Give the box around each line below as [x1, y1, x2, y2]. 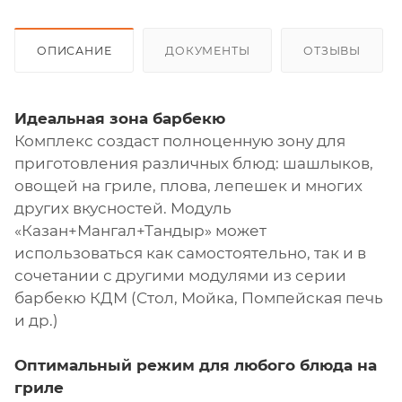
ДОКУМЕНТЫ [165, 44, 250, 58]
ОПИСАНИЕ [37, 44, 112, 58]
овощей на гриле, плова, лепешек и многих [14, 177, 363, 196]
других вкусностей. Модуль [14, 199, 232, 218]
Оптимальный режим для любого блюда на [14, 356, 377, 375]
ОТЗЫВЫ [303, 44, 362, 58]
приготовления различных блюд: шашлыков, [14, 154, 373, 173]
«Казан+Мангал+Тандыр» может [14, 222, 267, 240]
